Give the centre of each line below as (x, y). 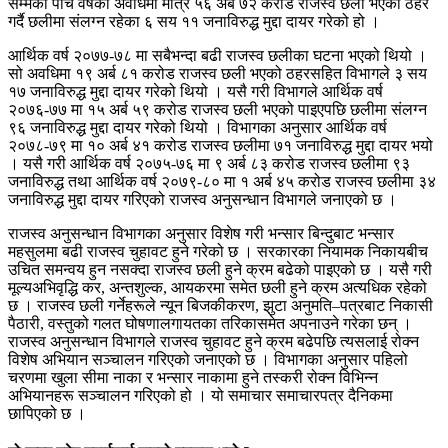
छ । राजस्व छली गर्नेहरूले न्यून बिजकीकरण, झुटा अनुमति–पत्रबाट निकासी (220, 305)
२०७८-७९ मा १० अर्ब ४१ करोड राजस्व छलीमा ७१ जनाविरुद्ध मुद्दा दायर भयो (220, 145)
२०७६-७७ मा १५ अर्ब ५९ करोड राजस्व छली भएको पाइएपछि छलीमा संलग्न (217, 109)
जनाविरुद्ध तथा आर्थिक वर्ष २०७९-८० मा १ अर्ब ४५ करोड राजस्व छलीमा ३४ (222, 181)
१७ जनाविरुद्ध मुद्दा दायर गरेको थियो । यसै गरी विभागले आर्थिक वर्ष (195, 91)
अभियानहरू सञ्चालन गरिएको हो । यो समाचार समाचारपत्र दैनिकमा (200, 395)
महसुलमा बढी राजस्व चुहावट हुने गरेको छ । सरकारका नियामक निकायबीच (218, 251)
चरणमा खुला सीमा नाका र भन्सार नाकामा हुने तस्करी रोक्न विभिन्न (193, 377)
